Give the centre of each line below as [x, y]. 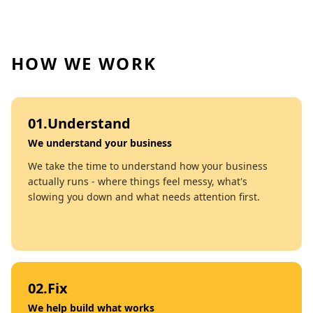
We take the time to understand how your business [148, 166]
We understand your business [100, 143]
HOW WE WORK [84, 63]
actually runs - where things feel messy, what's [138, 181]
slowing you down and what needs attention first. [144, 196]
